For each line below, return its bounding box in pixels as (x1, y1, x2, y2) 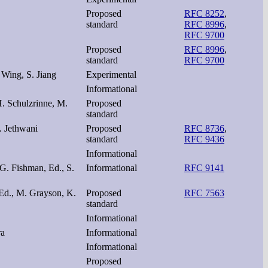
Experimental (86, 69, 136, 80)
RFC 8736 (184, 123, 224, 133)
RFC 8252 (184, 8, 224, 19)
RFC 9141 (184, 162, 224, 173)
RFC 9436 (184, 133, 224, 144)
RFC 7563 (184, 187, 224, 198)
